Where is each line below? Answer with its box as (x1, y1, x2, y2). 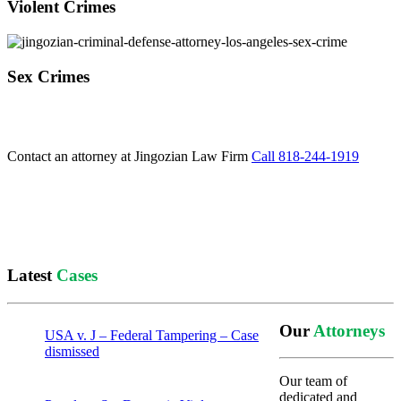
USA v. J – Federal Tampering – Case (45, 328, 259, 344)
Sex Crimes (7, 66, 90, 86)
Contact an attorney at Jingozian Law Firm (7, 148, 248, 164)
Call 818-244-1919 (252, 148, 359, 164)
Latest (7, 266, 56, 286)
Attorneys (313, 320, 385, 340)
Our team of (279, 373, 347, 389)
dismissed (45, 344, 99, 360)
